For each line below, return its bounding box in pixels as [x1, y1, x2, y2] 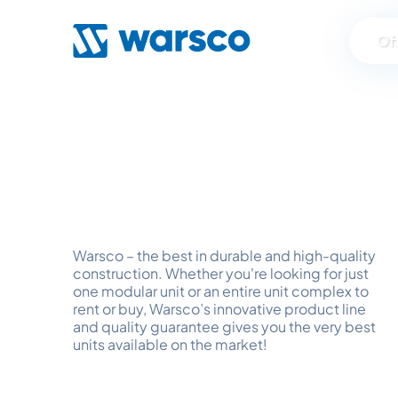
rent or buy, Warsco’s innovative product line [73, 299, 366, 318]
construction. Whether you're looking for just [73, 264, 369, 283]
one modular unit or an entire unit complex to [73, 282, 369, 300]
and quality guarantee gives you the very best [73, 317, 376, 336]
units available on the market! [73, 335, 267, 354]
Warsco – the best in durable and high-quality [73, 246, 376, 265]
